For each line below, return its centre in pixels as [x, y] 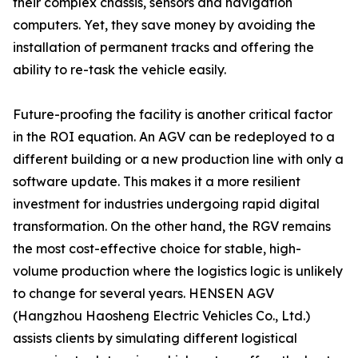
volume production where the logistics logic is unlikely [178, 271]
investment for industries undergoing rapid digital [166, 204]
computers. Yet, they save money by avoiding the [164, 25]
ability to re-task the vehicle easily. [119, 70]
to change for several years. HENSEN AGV [143, 293]
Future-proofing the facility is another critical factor [173, 114]
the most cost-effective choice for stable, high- [157, 249]
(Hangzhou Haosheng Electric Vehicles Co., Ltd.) [161, 316]
